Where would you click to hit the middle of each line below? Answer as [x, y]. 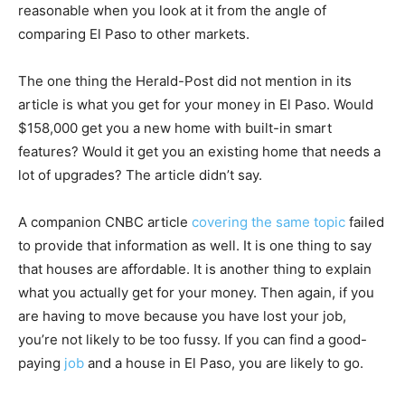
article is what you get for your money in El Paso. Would [196, 104]
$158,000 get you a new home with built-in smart [175, 127]
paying [41, 363]
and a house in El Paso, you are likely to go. [224, 363]
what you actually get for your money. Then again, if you [196, 292]
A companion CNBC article [105, 221]
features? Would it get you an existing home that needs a [199, 151]
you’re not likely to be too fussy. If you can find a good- [193, 339]
